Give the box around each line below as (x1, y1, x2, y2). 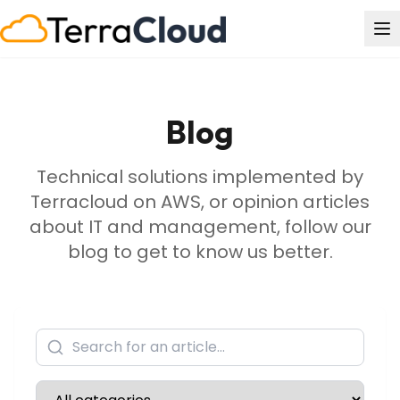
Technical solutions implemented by (37, 164, 363, 189)
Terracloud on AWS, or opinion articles (30, 189, 370, 214)
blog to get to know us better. (67, 239, 333, 264)
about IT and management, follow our (29, 214, 371, 239)
